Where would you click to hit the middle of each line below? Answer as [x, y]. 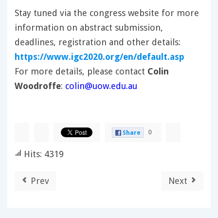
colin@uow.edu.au [101, 86]
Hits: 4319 [43, 154]
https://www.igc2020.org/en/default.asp [100, 57]
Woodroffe [38, 86]
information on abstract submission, [89, 28]
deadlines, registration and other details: [98, 42]
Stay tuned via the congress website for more [107, 13]
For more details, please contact [81, 72]
